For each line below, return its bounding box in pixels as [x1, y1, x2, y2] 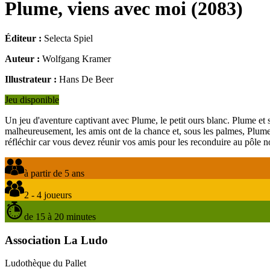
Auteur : [5, 53, 40, 64]
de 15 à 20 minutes [24, 211, 96, 222]
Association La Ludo [5, 233, 108, 246]
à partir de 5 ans [24, 168, 84, 178]
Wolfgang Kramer [42, 53, 111, 64]
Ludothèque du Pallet [5, 258, 86, 269]
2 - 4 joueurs [24, 189, 72, 200]
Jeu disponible [5, 94, 59, 105]
